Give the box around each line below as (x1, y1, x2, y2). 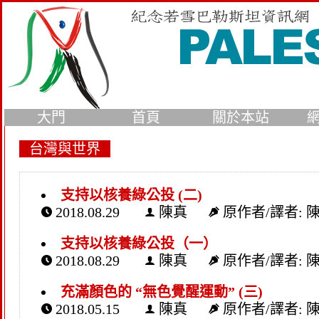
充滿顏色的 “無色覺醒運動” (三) (60, 283, 263, 300)
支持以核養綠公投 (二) (60, 187, 202, 203)
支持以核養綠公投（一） (60, 235, 217, 251)
